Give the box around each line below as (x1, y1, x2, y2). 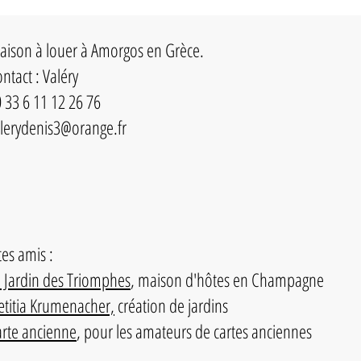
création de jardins (114, 293, 228, 319)
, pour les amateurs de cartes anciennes (77, 318, 312, 345)
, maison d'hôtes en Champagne (131, 267, 324, 293)
